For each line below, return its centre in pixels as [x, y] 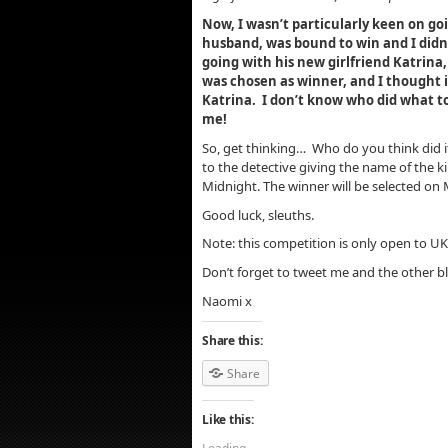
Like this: [228, 419]
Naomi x [227, 300]
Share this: [232, 340]
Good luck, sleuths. [258, 214]
